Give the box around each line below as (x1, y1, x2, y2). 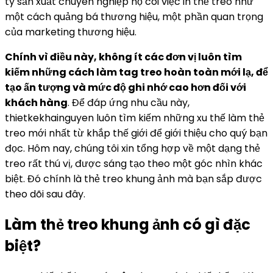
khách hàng (5, 95, 68, 110)
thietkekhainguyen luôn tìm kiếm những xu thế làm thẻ (5, 110, 264, 125)
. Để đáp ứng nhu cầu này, (68, 95, 190, 110)
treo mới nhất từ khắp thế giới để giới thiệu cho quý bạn (5, 126, 268, 140)
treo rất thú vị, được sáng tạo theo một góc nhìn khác (5, 156, 263, 171)
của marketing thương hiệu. (5, 24, 136, 39)
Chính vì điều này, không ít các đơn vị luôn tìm (5, 49, 242, 64)
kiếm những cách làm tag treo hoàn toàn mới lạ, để (5, 65, 268, 79)
